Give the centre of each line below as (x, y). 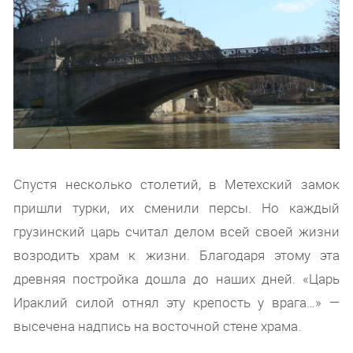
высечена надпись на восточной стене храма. (158, 325)
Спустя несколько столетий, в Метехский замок (176, 184)
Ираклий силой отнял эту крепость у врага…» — (176, 302)
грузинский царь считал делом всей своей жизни (176, 231)
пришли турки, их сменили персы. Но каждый (176, 207)
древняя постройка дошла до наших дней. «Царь (176, 278)
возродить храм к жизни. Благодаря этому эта (176, 255)
